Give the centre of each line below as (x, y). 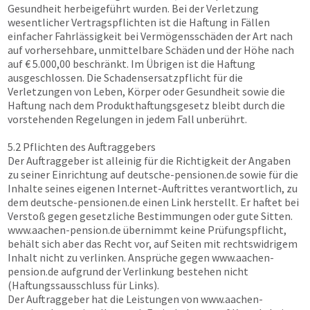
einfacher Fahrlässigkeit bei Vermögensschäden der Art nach (150, 36)
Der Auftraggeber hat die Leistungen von (104, 299)
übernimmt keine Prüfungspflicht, (204, 230)
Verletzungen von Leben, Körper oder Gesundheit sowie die (146, 91)
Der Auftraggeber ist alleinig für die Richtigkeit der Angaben (149, 161)
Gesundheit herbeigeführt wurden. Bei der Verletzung (133, 8)
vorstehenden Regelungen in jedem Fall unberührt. (127, 119)
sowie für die (268, 174)
